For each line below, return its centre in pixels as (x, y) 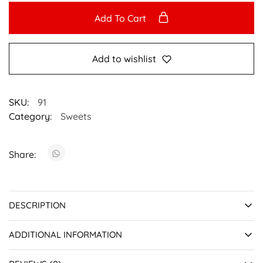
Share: (23, 154)
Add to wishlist (124, 58)
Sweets (76, 116)
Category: (30, 116)
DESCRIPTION (37, 205)
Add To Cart (121, 18)
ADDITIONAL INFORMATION (65, 234)
